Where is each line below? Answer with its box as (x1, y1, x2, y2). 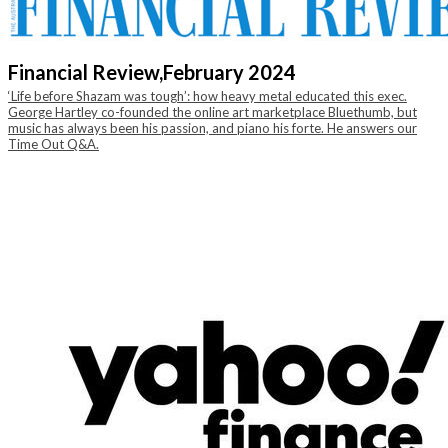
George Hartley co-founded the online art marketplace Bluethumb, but (8, 104, 417, 120)
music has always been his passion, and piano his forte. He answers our (8, 120, 417, 136)
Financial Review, (8, 60, 163, 84)
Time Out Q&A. (8, 136, 99, 152)
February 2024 (163, 60, 296, 84)
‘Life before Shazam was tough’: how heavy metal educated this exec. (8, 88, 407, 104)
